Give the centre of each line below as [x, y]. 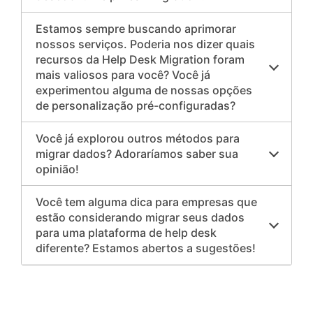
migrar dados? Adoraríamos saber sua [137, 154]
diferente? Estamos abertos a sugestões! [146, 248]
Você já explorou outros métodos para [138, 139]
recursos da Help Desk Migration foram [140, 60]
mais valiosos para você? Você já [123, 75]
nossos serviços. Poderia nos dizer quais [146, 44]
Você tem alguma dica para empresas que [147, 202]
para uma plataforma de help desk [126, 233]
